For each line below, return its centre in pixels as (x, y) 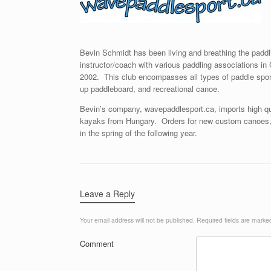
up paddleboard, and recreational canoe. (150, 88)
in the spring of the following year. (139, 132)
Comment (97, 243)
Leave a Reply (107, 193)
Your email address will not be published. (137, 220)
